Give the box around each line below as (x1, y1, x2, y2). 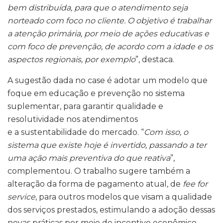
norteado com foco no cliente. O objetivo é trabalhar (7, 16, 212, 26)
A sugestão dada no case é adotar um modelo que (7, 76, 208, 86)
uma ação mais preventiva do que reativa (7, 153, 170, 163)
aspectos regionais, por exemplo (7, 55, 135, 65)
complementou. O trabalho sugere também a (7, 166, 190, 176)
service (7, 192, 35, 202)
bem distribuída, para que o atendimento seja (7, 3, 188, 13)
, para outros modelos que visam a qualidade (35, 192, 212, 202)
